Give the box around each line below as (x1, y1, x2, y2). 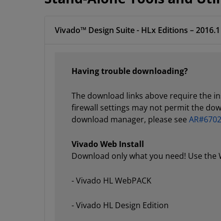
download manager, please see (72, 114, 189, 125)
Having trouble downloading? (72, 66, 188, 76)
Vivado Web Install (72, 139, 144, 149)
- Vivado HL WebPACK (72, 175, 151, 186)
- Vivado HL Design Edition (72, 200, 169, 211)
